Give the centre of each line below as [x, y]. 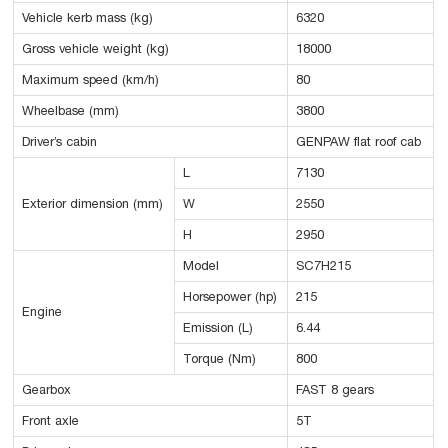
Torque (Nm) [220, 359]
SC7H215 [324, 266]
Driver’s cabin [60, 142]
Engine [42, 312]
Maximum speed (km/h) [91, 80]
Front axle [51, 421]
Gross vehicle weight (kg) [96, 49]
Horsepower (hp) [230, 297]
